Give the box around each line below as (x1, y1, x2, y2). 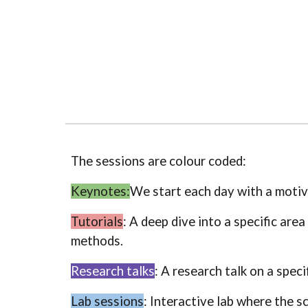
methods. (70, 233, 126, 248)
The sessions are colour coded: (70, 153, 249, 168)
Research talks (70, 263, 155, 278)
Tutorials (70, 214, 123, 229)
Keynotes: (70, 184, 130, 199)
